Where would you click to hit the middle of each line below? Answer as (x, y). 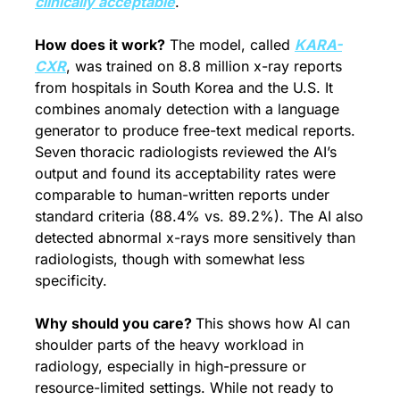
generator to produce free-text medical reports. (195, 130)
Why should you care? (115, 323)
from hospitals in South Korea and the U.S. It (184, 87)
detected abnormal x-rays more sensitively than (195, 237)
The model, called (230, 44)
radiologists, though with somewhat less (170, 258)
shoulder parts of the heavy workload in (169, 344)
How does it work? (100, 44)
